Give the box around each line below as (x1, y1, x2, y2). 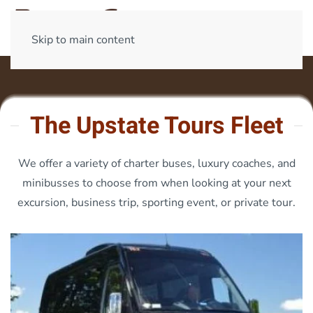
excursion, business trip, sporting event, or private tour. (17, 195, 296, 210)
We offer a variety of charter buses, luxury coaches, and (17, 156, 296, 171)
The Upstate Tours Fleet (29, 108, 284, 143)
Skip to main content (31, 32, 135, 48)
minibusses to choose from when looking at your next (22, 175, 291, 191)
